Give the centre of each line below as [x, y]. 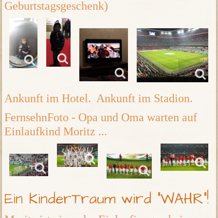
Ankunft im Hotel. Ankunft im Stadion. [99, 99]
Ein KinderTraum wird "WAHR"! [107, 199]
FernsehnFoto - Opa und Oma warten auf [101, 118]
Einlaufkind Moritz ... [56, 132]
